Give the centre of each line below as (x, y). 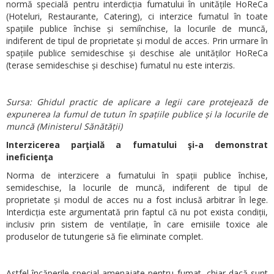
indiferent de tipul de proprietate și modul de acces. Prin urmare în (137, 40)
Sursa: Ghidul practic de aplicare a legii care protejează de (137, 102)
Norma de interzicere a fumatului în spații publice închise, (137, 175)
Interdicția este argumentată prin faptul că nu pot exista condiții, (137, 212)
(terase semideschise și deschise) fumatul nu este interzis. (120, 65)
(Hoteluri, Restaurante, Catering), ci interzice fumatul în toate (137, 16)
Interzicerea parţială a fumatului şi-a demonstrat (137, 144)
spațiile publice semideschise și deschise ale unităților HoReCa (137, 53)
